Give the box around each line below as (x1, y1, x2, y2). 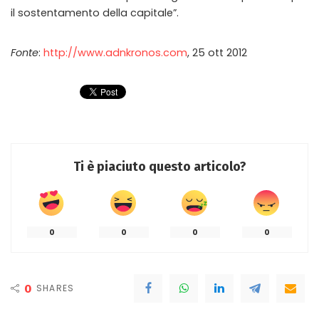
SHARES (36, 281, 75, 294)
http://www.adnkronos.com (43, 45, 187, 60)
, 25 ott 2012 (187, 45, 247, 60)
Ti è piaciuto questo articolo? (73, 158, 246, 174)
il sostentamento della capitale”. (11, 5, 179, 20)
